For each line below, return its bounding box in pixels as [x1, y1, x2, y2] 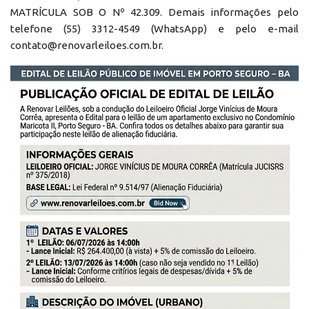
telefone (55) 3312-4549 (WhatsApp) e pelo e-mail [10, 22, 299, 34]
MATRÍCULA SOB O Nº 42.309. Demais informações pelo [10, 6, 299, 18]
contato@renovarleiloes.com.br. [10, 39, 163, 51]
